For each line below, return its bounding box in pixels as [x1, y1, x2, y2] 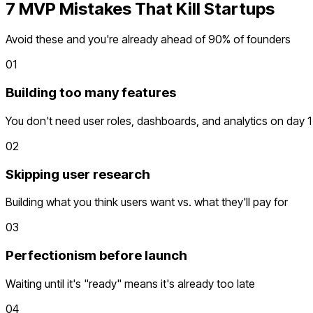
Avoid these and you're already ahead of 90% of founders [6, 32, 291, 47]
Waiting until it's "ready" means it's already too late [6, 276, 255, 291]
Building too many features [6, 85, 176, 101]
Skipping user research [6, 166, 150, 182]
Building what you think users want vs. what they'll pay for [6, 195, 288, 210]
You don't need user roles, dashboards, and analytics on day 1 [6, 113, 312, 128]
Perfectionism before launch [6, 247, 187, 264]
